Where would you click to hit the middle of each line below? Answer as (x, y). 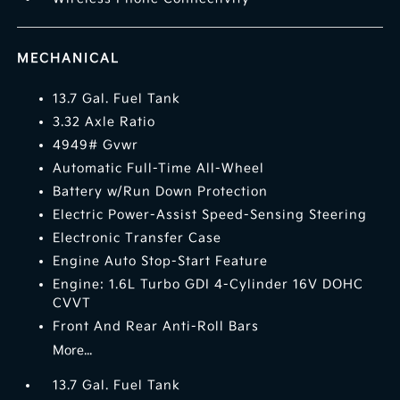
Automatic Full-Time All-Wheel (159, 169)
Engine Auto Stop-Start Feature (161, 262)
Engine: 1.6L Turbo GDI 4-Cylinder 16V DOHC (208, 285)
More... (73, 351)
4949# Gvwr (96, 146)
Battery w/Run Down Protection (161, 192)
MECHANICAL (69, 59)
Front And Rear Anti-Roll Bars (156, 327)
